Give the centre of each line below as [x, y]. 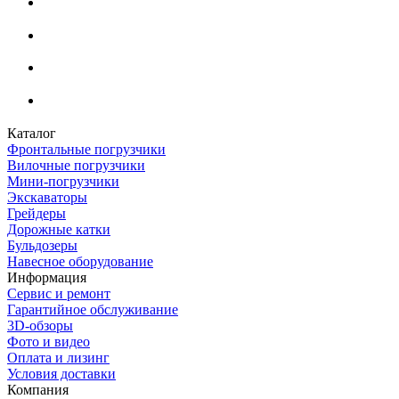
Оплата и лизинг [58, 357]
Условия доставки [61, 373]
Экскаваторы [47, 197]
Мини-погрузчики [63, 181]
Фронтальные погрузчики [86, 149]
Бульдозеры [42, 245]
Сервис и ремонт [59, 293]
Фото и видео [49, 341]
